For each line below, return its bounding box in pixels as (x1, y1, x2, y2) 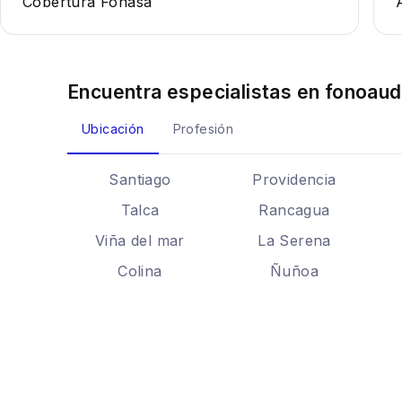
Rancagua (258, 201, 330, 219)
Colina (118, 262, 162, 280)
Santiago (109, 170, 171, 188)
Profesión (172, 121, 234, 136)
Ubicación (82, 121, 144, 136)
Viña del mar (95, 232, 185, 249)
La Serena (258, 232, 331, 249)
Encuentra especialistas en (67, 81, 325, 103)
